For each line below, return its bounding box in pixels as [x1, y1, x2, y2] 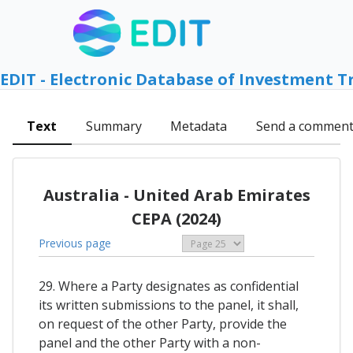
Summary [85, 117, 142, 136]
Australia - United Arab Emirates [43, 184, 310, 206]
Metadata [170, 117, 228, 136]
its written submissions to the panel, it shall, [39, 296, 299, 314]
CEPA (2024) [132, 207, 221, 229]
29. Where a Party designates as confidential [39, 277, 299, 295]
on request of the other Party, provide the [39, 315, 287, 333]
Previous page [39, 235, 111, 251]
